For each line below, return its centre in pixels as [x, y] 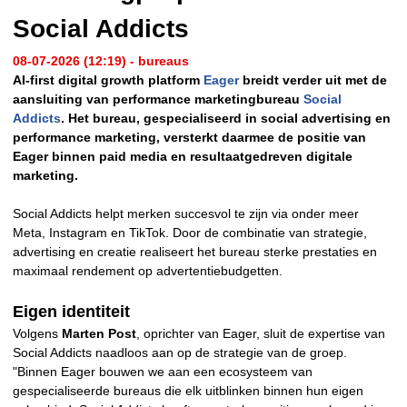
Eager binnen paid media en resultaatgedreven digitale [183, 156]
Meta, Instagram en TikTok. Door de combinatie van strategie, [190, 232]
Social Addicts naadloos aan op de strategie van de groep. [180, 352]
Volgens [37, 333]
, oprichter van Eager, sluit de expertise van [261, 333]
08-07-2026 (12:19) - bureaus [101, 60]
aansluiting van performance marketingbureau [158, 99]
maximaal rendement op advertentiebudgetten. [148, 270]
